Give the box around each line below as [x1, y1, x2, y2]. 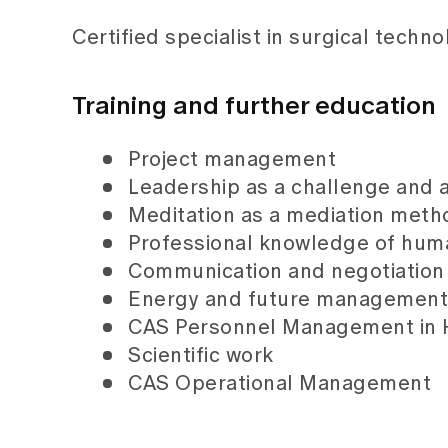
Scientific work [128, 346, 274, 366]
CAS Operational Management [128, 374, 431, 394]
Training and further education [72, 94, 436, 119]
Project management [128, 150, 336, 170]
